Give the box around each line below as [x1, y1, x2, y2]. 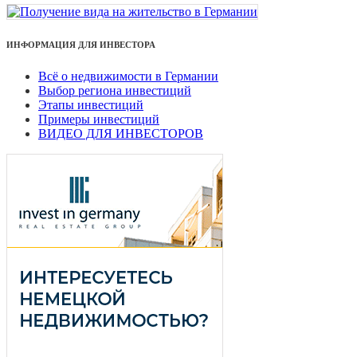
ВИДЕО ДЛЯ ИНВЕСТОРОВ [38, 126, 203, 140]
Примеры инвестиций [38, 112, 159, 126]
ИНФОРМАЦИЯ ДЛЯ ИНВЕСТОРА [6, 39, 155, 49]
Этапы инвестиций [38, 97, 143, 112]
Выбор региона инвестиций [38, 83, 191, 97]
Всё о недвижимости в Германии [38, 69, 218, 83]
